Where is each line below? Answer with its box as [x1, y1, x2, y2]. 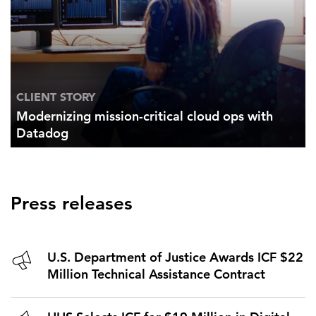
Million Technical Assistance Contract [47, 266, 265, 283]
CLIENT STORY [16, 90, 95, 104]
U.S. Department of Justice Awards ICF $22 [47, 249, 303, 266]
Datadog [16, 125, 68, 142]
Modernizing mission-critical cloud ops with [16, 108, 273, 125]
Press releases [11, 193, 133, 215]
